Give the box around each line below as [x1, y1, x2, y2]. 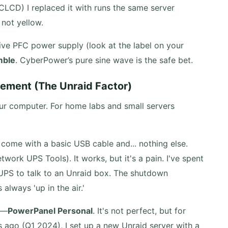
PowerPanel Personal [8, 206, 93, 216]
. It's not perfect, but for [93, 206, 186, 216]
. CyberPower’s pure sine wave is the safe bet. [15, 55, 193, 65]
